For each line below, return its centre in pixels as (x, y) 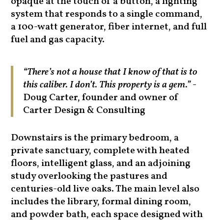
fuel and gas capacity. (58, 40)
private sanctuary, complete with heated (100, 151)
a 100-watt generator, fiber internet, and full (109, 27)
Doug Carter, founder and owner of (101, 98)
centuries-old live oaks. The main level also (105, 189)
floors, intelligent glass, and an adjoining (101, 164)
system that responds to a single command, (107, 14)
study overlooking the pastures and (89, 177)
